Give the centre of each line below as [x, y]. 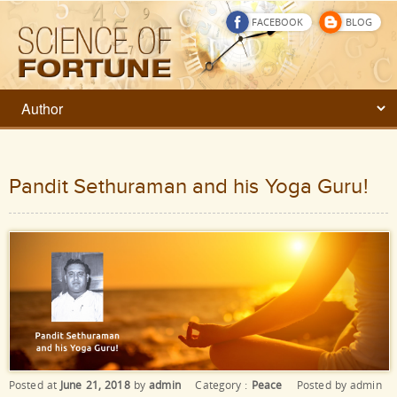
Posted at [35, 385]
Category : [223, 385]
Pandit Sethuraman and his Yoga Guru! [189, 187]
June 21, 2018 [95, 385]
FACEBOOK [277, 22]
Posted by [318, 385]
